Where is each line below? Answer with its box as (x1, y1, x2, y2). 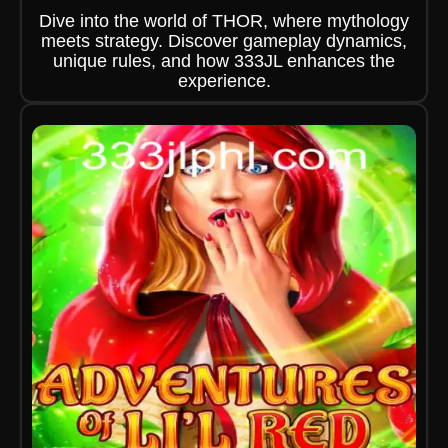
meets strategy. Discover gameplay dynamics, (41, 31, 407, 51)
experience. (177, 71, 271, 91)
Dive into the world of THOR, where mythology (39, 11, 409, 31)
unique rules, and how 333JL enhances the (53, 51, 395, 71)
